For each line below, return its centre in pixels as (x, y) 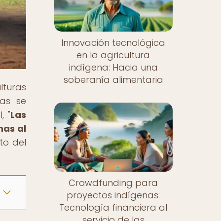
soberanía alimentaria (113, 80)
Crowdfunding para (113, 183)
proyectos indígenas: (113, 195)
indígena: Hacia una (113, 68)
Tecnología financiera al (113, 207)
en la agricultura (113, 55)
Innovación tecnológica (113, 43)
